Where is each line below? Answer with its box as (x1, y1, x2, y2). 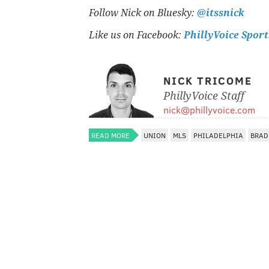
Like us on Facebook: (89, 29, 184, 41)
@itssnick (197, 7, 244, 19)
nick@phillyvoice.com (163, 103, 255, 116)
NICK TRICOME (163, 73, 252, 88)
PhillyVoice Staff (163, 89, 244, 102)
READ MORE (91, 130, 130, 140)
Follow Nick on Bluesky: (89, 7, 197, 19)
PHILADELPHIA (193, 130, 243, 140)
